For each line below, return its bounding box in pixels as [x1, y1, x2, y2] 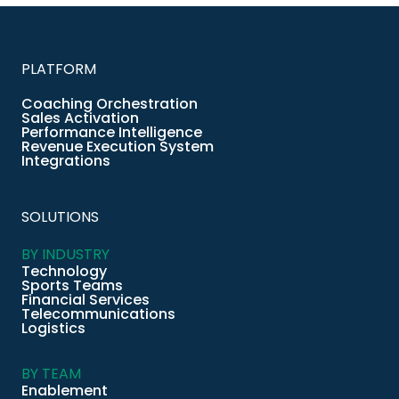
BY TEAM [21, 362, 81, 384]
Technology [21, 260, 107, 281]
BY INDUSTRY [21, 243, 110, 265]
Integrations [21, 150, 110, 171]
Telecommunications [21, 303, 175, 324]
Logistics [21, 317, 85, 338]
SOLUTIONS [21, 206, 99, 227]
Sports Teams [21, 274, 123, 296]
